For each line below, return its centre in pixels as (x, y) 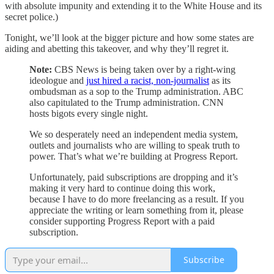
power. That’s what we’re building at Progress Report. (134, 156)
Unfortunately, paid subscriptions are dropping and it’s (134, 177)
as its (220, 80)
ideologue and (58, 80)
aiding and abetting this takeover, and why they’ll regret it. (117, 48)
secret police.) (31, 17)
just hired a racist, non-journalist (148, 80)
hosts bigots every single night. (89, 113)
